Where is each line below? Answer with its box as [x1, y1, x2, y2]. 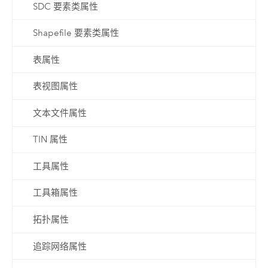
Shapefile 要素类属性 [32, 28, 119, 39]
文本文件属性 [32, 107, 87, 118]
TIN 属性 [32, 134, 68, 145]
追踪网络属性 [32, 240, 87, 252]
